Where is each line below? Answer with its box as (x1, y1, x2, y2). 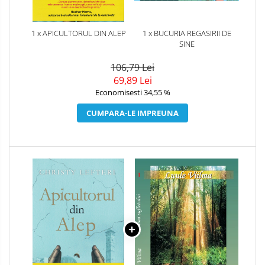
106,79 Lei (111, 60, 154, 74)
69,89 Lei (113, 73, 152, 87)
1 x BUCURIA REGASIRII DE (142, 27, 231, 38)
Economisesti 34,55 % (95, 86, 170, 98)
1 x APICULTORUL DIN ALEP (31, 27, 126, 38)
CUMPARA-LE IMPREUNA (86, 107, 179, 118)
